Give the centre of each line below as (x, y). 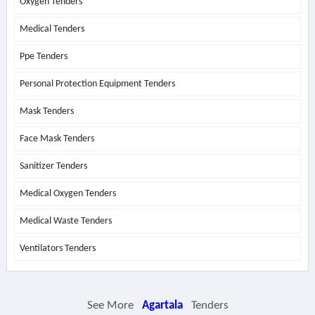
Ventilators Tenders (57, 249)
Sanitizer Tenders (53, 166)
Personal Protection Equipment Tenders (97, 84)
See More (111, 306)
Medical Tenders (52, 29)
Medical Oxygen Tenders (67, 194)
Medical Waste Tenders (65, 221)
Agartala (162, 306)
